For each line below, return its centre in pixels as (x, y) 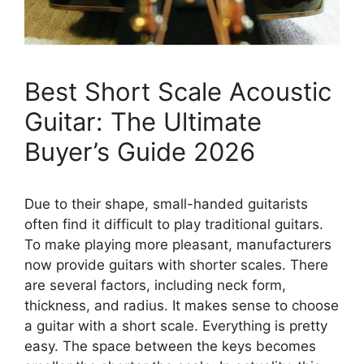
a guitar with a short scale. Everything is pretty (176, 325)
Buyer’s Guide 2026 (140, 151)
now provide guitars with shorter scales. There (176, 264)
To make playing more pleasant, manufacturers (178, 244)
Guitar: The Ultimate (143, 121)
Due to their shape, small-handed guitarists (166, 204)
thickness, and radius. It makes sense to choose (182, 305)
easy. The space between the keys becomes (170, 346)
